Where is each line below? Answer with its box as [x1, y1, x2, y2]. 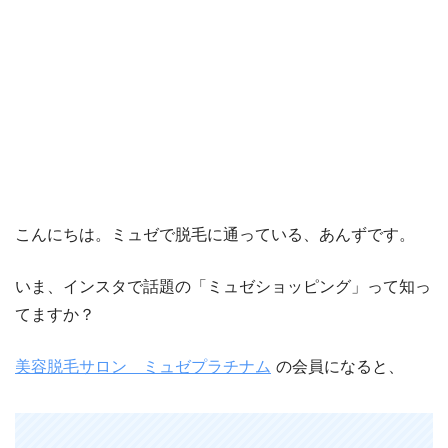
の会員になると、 [276, 358, 404, 376]
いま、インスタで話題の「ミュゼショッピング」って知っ [15, 278, 431, 296]
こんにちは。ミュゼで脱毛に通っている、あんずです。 [15, 226, 415, 244]
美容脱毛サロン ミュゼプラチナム [15, 358, 271, 376]
